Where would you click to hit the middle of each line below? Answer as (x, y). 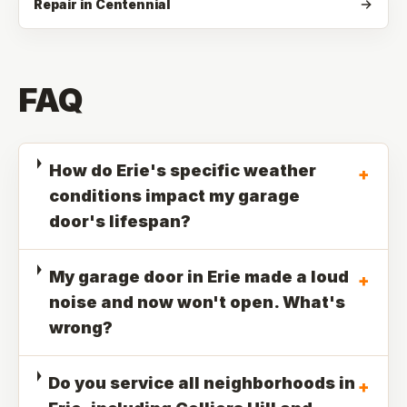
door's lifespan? (119, 221)
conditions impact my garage (174, 196)
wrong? (80, 328)
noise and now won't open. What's (197, 302)
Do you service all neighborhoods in (202, 383)
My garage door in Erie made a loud (199, 277)
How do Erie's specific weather (182, 170)
